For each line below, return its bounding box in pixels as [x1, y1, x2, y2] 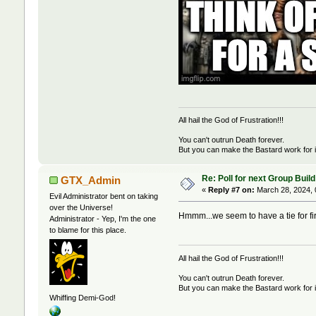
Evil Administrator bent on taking [49, 192, 158, 201]
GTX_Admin [61, 174, 121, 187]
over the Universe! [49, 203, 113, 212]
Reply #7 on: [207, 186, 255, 195]
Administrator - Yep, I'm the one [49, 214, 156, 224]
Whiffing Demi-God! [49, 293, 116, 302]
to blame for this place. [49, 226, 126, 235]
